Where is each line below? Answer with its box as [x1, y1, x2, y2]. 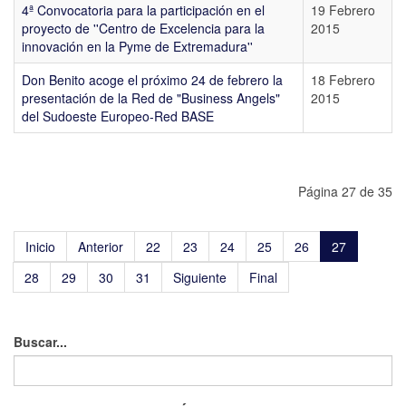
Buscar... [14, 333, 67, 351]
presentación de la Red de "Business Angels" [22, 89, 280, 107]
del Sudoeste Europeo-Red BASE [22, 107, 214, 125]
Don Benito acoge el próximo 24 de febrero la [22, 71, 283, 89]
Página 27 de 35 [298, 182, 392, 200]
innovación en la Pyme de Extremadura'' [22, 37, 253, 55]
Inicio [25, 237, 55, 256]
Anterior [78, 237, 123, 256]
